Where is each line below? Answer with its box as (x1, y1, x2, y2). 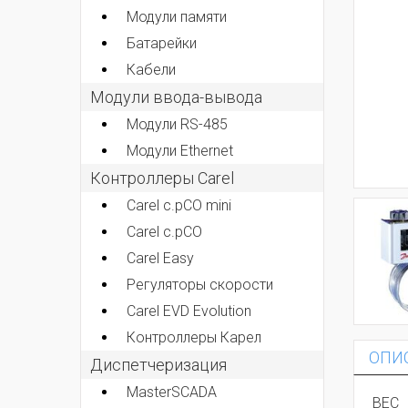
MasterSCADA (127, 382, 217, 401)
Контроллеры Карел (127, 328, 261, 346)
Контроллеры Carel (90, 168, 234, 188)
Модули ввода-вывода (90, 87, 262, 107)
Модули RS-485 (127, 115, 228, 133)
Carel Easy (127, 249, 194, 267)
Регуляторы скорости (127, 275, 273, 293)
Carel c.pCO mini (127, 196, 231, 214)
